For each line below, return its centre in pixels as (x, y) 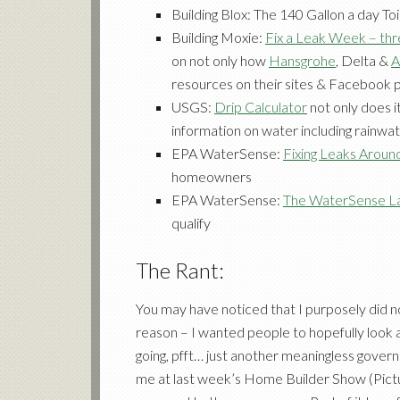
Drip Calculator (261, 107)
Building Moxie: (218, 37)
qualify (191, 223)
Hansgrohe (302, 60)
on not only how (220, 60)
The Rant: (180, 270)
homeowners (212, 176)
